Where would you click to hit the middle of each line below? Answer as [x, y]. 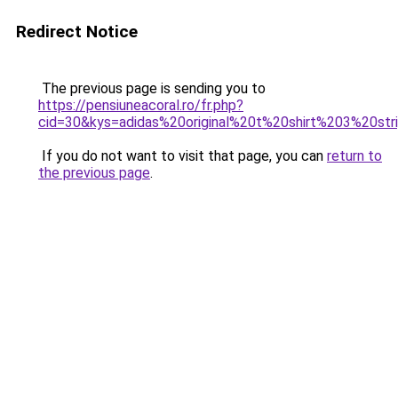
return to [354, 156]
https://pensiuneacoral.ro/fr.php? [141, 105]
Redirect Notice [77, 32]
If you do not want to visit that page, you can [183, 156]
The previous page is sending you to [152, 88]
